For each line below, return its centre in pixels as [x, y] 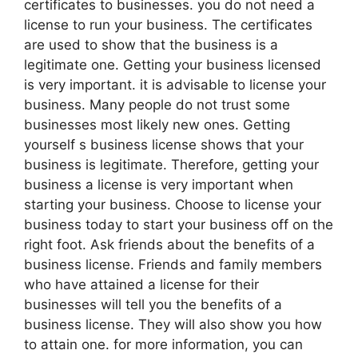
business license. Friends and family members [173, 264]
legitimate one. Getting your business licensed [173, 64]
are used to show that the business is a [151, 44]
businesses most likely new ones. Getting [157, 124]
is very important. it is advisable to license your [175, 84]
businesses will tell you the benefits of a [153, 304]
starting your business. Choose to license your [173, 204]
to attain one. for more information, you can [163, 344]
